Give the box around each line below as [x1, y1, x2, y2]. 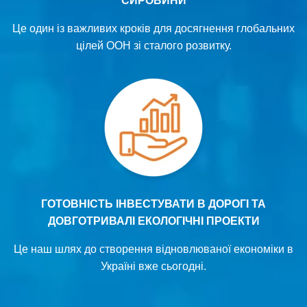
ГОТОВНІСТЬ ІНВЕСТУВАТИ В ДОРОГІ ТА [41, 197, 266, 210]
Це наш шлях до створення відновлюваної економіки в [14, 243, 293, 255]
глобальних [236, 22, 295, 34]
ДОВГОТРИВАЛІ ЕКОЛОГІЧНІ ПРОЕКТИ [47, 214, 260, 227]
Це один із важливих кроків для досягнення [12, 22, 236, 34]
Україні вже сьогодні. [101, 260, 206, 272]
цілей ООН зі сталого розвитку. [75, 39, 232, 51]
